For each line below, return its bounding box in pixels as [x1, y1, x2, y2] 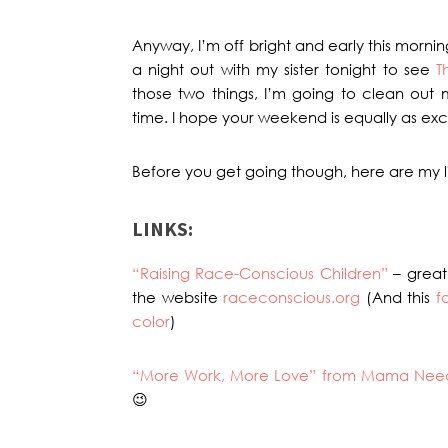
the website [132, 287, 224, 307]
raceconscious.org [223, 287, 361, 307]
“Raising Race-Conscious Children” [132, 263, 388, 283]
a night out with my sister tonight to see [132, 59, 437, 79]
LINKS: [132, 216, 193, 241]
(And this [360, 287, 436, 307]
